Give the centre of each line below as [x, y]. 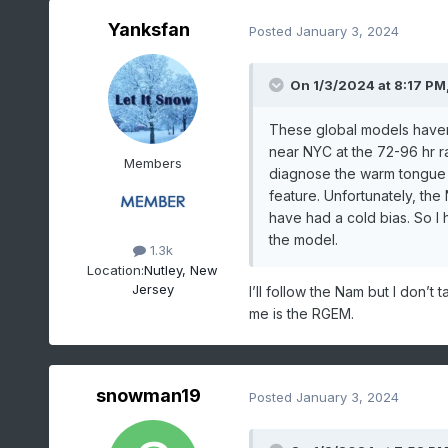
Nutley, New [181, 269]
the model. [305, 240]
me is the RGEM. [301, 314]
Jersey [152, 288]
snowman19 [149, 396]
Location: [116, 269]
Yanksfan [148, 30]
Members [152, 163]
